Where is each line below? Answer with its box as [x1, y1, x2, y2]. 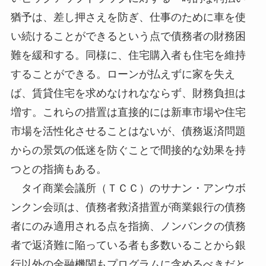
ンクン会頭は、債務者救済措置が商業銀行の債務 [10, 201, 246, 214]
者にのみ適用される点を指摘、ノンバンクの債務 [10, 220, 246, 233]
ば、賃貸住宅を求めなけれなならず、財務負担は [10, 87, 246, 100]
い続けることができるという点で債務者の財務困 [10, 30, 246, 43]
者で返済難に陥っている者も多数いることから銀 [10, 239, 246, 252]
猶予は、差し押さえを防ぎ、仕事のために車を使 [10, 11, 246, 24]
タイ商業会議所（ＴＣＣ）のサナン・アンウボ [10, 182, 246, 195]
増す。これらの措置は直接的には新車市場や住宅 [10, 106, 246, 119]
